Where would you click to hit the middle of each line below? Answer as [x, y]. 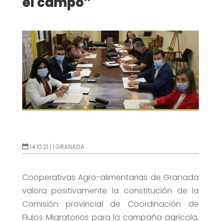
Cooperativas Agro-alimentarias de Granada [110, 178]
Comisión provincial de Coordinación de [110, 204]
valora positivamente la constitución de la [110, 191]
